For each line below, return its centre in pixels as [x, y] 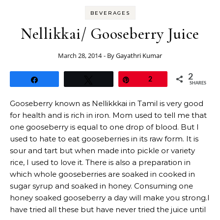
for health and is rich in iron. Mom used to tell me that [108, 115]
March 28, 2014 [80, 55]
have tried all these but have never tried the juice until [108, 209]
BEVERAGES [110, 13]
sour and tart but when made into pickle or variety [102, 151]
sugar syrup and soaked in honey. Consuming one [101, 186]
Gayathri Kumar [139, 55]
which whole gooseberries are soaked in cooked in [102, 174]
